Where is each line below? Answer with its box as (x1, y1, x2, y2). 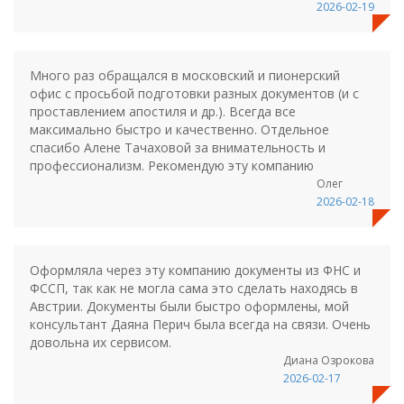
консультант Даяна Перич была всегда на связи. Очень (30, 316, 371, 333)
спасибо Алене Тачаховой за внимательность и (30, 139, 326, 156)
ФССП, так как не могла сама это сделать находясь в (30, 280, 358, 297)
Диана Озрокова (283, 353, 374, 368)
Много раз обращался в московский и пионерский (30, 67, 340, 84)
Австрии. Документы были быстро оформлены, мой (30, 298, 349, 315)
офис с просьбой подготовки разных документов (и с (30, 85, 359, 102)
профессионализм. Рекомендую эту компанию (30, 157, 314, 174)
